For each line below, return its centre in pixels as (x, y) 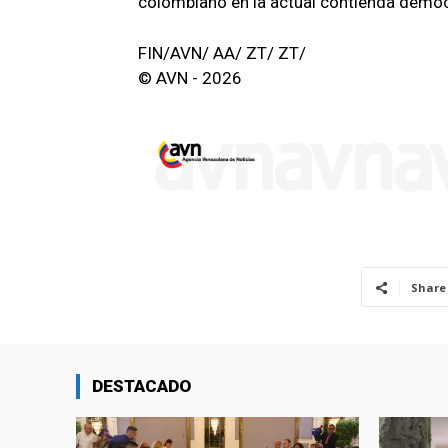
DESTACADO (141, 386)
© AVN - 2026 (190, 78)
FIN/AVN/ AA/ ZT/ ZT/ (222, 53)
